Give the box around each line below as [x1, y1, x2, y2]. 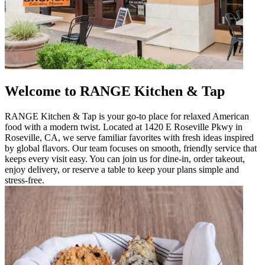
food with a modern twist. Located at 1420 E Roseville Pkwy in [5, 121, 243, 132]
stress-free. [5, 174, 44, 185]
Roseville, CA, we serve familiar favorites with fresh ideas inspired [5, 132, 254, 143]
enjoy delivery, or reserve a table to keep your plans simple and [5, 164, 239, 174]
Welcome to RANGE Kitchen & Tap [5, 83, 225, 99]
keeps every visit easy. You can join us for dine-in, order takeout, [5, 153, 245, 164]
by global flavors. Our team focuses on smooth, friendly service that [5, 143, 257, 153]
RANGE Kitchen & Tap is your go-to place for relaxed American [5, 111, 249, 121]
